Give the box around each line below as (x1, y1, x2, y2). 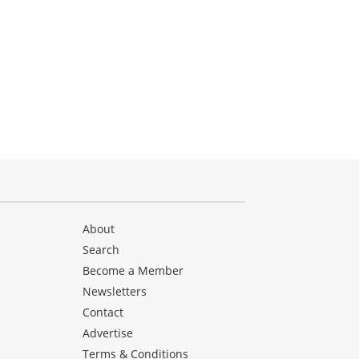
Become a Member (83, 263, 184, 279)
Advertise (83, 325, 134, 341)
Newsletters (83, 284, 147, 300)
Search (83, 242, 120, 258)
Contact (83, 305, 124, 321)
